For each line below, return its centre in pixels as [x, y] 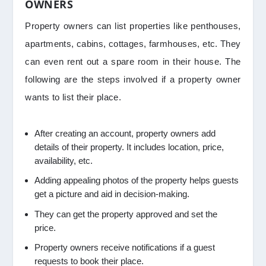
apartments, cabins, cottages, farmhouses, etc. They [133, 43]
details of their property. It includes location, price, [129, 147]
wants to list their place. [73, 97]
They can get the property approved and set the [126, 214]
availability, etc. [65, 160]
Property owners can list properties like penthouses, [133, 26]
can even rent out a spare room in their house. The [133, 61]
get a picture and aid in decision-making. [112, 194]
